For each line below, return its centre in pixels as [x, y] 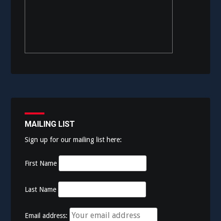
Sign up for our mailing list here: [74, 140]
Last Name [41, 189]
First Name [41, 163]
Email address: [47, 216]
